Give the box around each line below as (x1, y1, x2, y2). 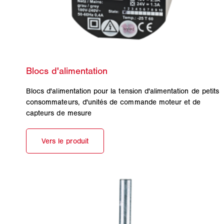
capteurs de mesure (26, 108, 91, 118)
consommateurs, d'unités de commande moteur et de (26, 97, 201, 107)
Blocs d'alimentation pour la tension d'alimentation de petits (26, 86, 219, 96)
